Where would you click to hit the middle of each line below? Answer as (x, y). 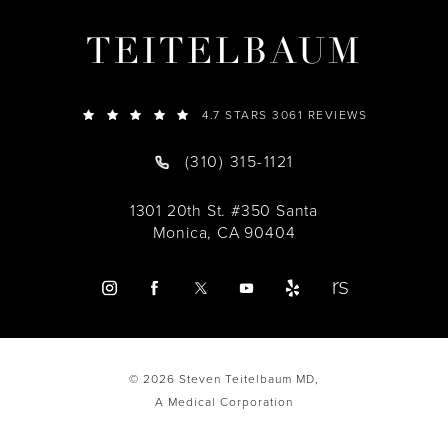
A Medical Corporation (224, 402)
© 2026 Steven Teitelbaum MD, (224, 379)
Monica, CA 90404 (224, 232)
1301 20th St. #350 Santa (224, 210)
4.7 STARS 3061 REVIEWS (285, 114)
